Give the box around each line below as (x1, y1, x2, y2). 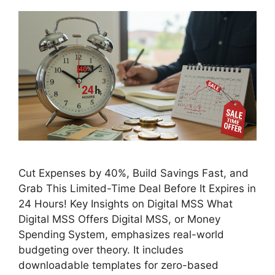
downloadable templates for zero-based (18, 259, 219, 272)
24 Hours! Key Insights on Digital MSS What (18, 198, 233, 211)
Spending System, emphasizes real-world (18, 228, 224, 241)
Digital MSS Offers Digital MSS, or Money (18, 213, 220, 226)
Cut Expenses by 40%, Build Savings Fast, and (18, 167, 249, 180)
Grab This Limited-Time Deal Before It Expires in (18, 182, 256, 195)
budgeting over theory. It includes (18, 244, 184, 257)
